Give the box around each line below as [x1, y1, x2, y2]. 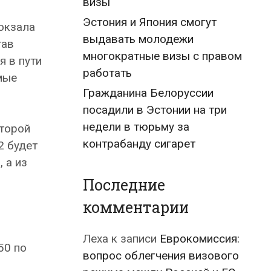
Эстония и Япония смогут [83, 15, 217, 29]
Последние [83, 175, 165, 195]
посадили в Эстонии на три [83, 103, 227, 117]
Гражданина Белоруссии [83, 86, 214, 100]
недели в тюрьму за [83, 120, 189, 134]
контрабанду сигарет [83, 137, 195, 151]
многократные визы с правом [83, 49, 242, 63]
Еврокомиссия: [160, 232, 240, 246]
